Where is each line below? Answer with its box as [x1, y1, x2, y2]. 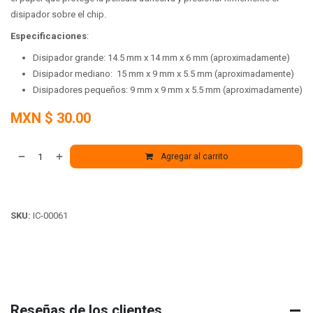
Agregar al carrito [158, 152, 228, 161]
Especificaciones [10, 31, 87, 41]
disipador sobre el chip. [10, 9, 106, 20]
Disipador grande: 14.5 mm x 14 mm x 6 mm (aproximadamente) [33, 52, 290, 63]
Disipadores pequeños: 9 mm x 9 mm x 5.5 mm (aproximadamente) [33, 85, 303, 95]
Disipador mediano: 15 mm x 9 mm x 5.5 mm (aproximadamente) [33, 68, 294, 79]
